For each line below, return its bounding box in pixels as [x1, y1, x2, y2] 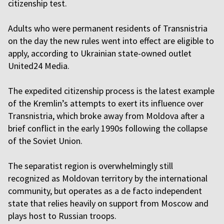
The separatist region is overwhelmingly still [8, 160, 173, 171]
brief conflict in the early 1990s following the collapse [8, 122, 207, 134]
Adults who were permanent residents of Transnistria [8, 22, 207, 34]
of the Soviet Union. [8, 135, 84, 146]
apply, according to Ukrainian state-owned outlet [8, 47, 191, 59]
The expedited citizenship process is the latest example [8, 85, 214, 96]
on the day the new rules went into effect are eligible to [8, 35, 214, 46]
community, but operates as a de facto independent [8, 185, 202, 196]
